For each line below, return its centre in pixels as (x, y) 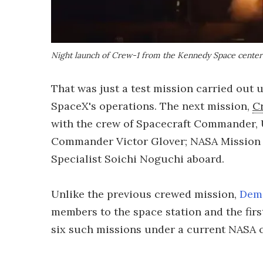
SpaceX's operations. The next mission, (152, 106)
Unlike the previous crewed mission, (145, 194)
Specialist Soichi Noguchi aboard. (138, 159)
